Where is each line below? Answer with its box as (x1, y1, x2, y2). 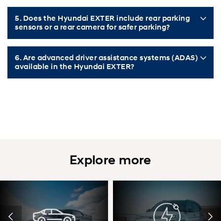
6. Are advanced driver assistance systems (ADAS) (15, 53, 198, 63)
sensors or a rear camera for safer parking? (15, 23, 170, 32)
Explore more (70, 152, 151, 168)
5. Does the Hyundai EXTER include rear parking (15, 14, 190, 23)
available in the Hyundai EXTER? (15, 62, 135, 72)
